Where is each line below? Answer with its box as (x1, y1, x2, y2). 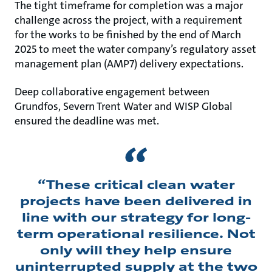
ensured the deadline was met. (15, 113, 159, 128)
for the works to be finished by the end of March (15, 27, 241, 42)
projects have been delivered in (20, 192, 252, 209)
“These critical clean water (37, 176, 235, 192)
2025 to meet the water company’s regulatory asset (15, 41, 256, 56)
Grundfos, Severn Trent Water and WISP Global (15, 98, 233, 114)
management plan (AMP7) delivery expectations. (15, 56, 243, 71)
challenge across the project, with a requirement (15, 12, 242, 27)
